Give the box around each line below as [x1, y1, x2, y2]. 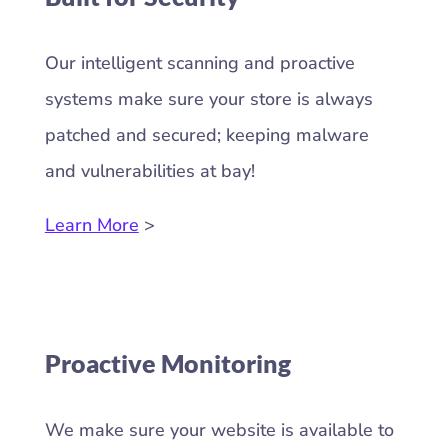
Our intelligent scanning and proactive [44, 51, 355, 76]
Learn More [44, 213, 139, 238]
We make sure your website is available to [44, 418, 394, 443]
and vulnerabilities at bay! [44, 159, 260, 184]
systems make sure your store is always [44, 87, 373, 112]
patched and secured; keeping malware [44, 123, 369, 148]
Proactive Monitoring [44, 348, 291, 379]
